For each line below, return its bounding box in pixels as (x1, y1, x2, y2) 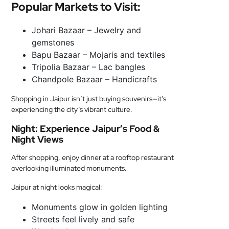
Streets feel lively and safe (32, 214, 135, 224)
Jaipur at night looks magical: (11, 182, 103, 192)
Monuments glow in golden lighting (32, 202, 168, 212)
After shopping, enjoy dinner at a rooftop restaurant (11, 153, 174, 162)
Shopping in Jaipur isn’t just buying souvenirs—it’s (11, 94, 167, 103)
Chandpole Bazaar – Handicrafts (32, 74, 157, 84)
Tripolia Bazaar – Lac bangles (32, 62, 146, 72)
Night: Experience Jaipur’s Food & (11, 123, 160, 134)
